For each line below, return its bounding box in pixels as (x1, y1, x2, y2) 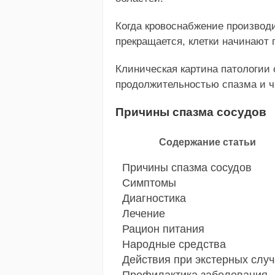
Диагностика (122, 192, 186, 204)
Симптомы (122, 176, 176, 189)
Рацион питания (122, 222, 204, 235)
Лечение (122, 207, 165, 220)
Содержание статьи (158, 136, 256, 148)
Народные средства (122, 238, 226, 250)
